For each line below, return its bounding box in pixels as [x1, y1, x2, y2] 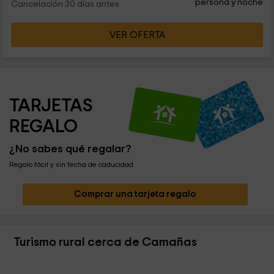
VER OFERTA [109, 30, 165, 40]
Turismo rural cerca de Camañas [13, 236, 198, 249]
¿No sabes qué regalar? [9, 144, 131, 155]
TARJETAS [9, 97, 97, 116]
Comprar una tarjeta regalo [73, 190, 196, 199]
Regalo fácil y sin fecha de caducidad [9, 161, 133, 169]
